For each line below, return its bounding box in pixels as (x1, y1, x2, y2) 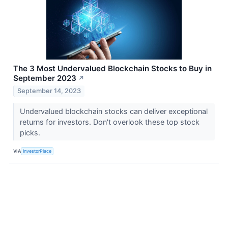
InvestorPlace (23, 148, 52, 154)
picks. (19, 128, 42, 137)
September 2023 (13, 73, 76, 83)
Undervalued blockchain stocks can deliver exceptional (19, 107, 208, 116)
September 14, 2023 (17, 87, 81, 95)
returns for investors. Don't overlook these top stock (19, 118, 199, 127)
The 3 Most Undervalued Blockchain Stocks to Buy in (13, 63, 212, 73)
